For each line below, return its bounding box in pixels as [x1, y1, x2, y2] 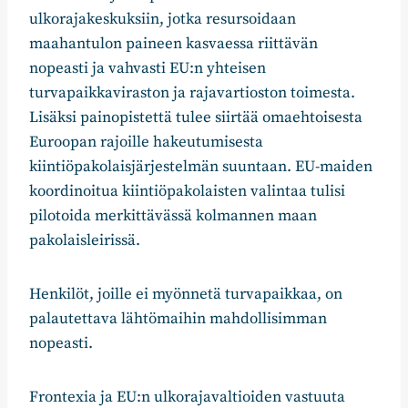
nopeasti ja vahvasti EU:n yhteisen [29, 58, 266, 79]
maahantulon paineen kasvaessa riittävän [29, 34, 318, 55]
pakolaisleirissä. [29, 230, 140, 251]
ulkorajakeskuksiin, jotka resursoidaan [29, 9, 296, 30]
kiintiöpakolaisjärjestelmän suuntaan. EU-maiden [29, 157, 372, 178]
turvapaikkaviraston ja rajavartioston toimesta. [29, 83, 355, 104]
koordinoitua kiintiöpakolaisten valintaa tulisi [29, 181, 345, 202]
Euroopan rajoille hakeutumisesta [29, 132, 263, 153]
